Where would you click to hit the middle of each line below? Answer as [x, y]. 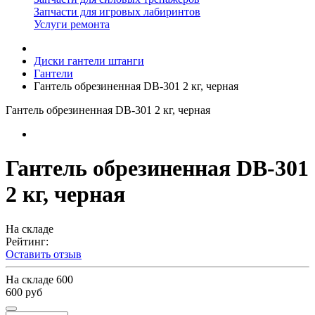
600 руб [24, 292]
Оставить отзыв [44, 254]
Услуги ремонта [72, 24]
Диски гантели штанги [89, 61]
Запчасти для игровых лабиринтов [117, 12]
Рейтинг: [27, 241]
